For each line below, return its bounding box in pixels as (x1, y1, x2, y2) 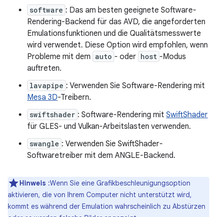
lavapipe (30, 81, 63, 90)
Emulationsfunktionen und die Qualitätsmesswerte (27, 29, 201, 38)
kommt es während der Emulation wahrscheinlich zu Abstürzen (8, 202, 205, 211)
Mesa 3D (27, 93, 58, 102)
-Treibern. (58, 93, 91, 102)
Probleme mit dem (27, 52, 93, 62)
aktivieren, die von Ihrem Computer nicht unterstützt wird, (8, 190, 192, 199)
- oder (114, 52, 138, 62)
